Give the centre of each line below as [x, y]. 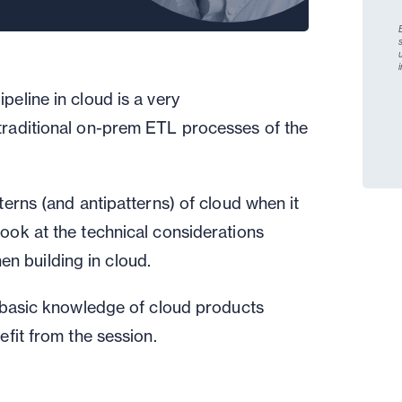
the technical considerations [158, 232]
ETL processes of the [227, 128]
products [230, 307]
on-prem [111, 128]
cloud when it [249, 203]
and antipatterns [108, 203]
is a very [148, 99]
